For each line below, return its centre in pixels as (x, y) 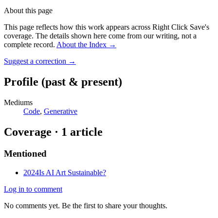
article (85, 132)
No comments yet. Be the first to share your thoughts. (86, 205)
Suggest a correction (35, 61)
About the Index (82, 45)
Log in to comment (33, 189)
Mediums (18, 102)
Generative (61, 111)
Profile (21, 82)
